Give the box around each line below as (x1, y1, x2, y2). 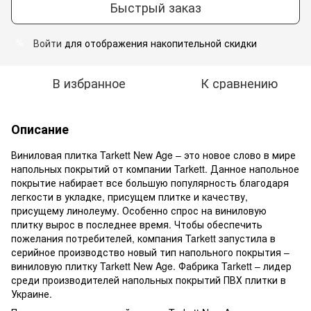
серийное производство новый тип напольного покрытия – (11, 244, 289, 259)
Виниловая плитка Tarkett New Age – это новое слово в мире (11, 147, 296, 162)
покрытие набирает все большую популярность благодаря (11, 175, 289, 190)
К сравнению (200, 73, 278, 92)
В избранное (52, 73, 126, 92)
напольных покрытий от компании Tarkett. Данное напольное (11, 161, 299, 176)
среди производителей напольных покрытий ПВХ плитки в (11, 272, 286, 287)
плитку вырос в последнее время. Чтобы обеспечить (11, 217, 262, 231)
